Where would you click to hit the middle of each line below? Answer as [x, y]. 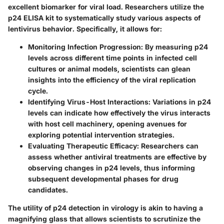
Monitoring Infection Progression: [85, 47]
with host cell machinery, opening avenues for [107, 124]
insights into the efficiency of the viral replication [112, 80]
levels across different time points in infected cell [112, 58]
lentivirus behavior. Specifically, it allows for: [85, 29]
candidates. [48, 190]
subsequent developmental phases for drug [103, 179]
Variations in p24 [181, 102]
